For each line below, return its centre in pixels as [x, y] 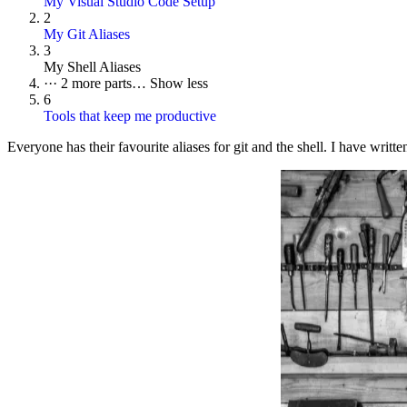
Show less [179, 84]
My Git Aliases [87, 35]
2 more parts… [105, 84]
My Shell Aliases [92, 67]
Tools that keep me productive [130, 116]
